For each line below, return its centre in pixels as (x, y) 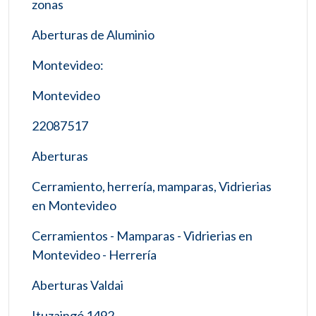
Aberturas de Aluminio (93, 34)
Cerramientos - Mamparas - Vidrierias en (142, 235)
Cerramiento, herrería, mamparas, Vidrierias (152, 186)
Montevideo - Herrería (94, 254)
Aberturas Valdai (78, 285)
